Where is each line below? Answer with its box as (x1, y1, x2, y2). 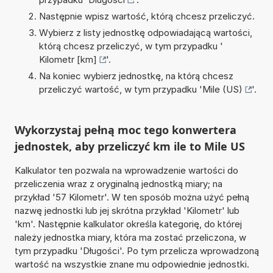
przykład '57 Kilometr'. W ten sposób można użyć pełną (14, 191, 249, 203)
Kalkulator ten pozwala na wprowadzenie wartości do (14, 164, 238, 176)
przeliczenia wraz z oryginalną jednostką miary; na (14, 177, 222, 190)
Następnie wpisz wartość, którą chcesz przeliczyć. (38, 10, 255, 22)
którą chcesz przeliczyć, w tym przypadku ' (38, 40, 223, 52)
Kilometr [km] (38, 53, 97, 65)
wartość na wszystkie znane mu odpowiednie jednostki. (14, 258, 249, 270)
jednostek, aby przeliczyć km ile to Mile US (14, 138, 245, 154)
